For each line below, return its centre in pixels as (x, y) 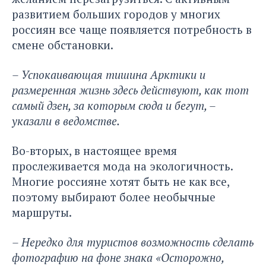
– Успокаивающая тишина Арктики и (109, 75)
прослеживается (57, 166)
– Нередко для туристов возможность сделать (133, 242)
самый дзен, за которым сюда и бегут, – (114, 106)
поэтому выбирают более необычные (114, 197)
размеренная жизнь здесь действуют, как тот (130, 90)
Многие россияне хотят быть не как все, (121, 182)
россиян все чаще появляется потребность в (132, 30)
